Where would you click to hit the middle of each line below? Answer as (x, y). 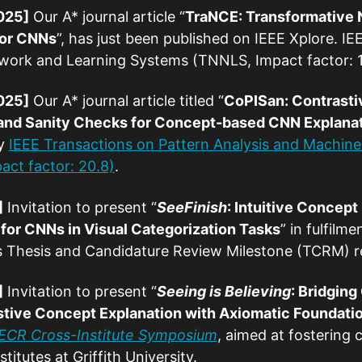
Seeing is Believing (223, 292)
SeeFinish (192, 207)
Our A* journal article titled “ (126, 101)
